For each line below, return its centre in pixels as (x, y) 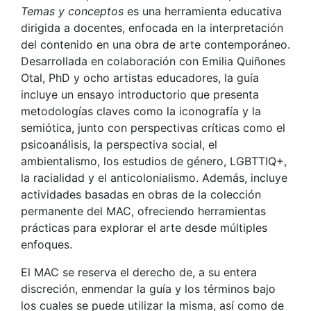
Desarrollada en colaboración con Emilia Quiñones (153, 61)
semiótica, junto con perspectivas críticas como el (153, 127)
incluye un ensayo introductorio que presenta (140, 94)
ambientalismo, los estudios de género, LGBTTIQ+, (154, 161)
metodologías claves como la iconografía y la (141, 111)
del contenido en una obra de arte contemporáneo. (155, 44)
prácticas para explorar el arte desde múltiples (144, 227)
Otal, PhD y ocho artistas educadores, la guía (140, 77)
